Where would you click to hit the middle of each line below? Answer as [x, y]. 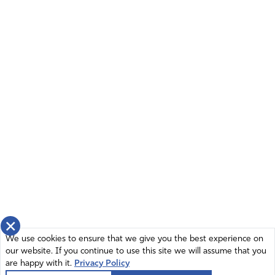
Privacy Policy [102, 264]
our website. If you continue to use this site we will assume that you [136, 251]
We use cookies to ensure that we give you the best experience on [134, 239]
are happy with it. [40, 264]
